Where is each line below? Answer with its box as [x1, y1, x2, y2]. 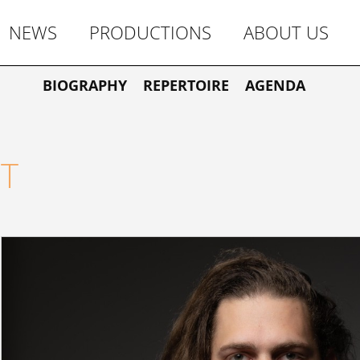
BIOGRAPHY [43, 76, 127, 96]
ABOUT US [243, 21, 329, 44]
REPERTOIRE [143, 76, 229, 96]
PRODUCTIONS [89, 21, 211, 44]
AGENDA [245, 76, 305, 96]
